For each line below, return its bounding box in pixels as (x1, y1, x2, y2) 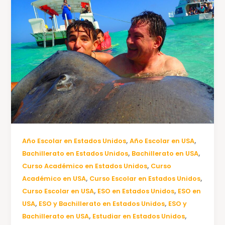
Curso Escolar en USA (22, 187, 94, 196)
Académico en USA (22, 174, 86, 183)
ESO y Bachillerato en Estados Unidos (39, 199, 165, 208)
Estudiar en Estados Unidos (92, 212, 185, 221)
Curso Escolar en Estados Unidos (89, 174, 201, 183)
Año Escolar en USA (130, 137, 195, 146)
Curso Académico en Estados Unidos (22, 162, 148, 171)
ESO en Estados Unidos (97, 187, 175, 196)
